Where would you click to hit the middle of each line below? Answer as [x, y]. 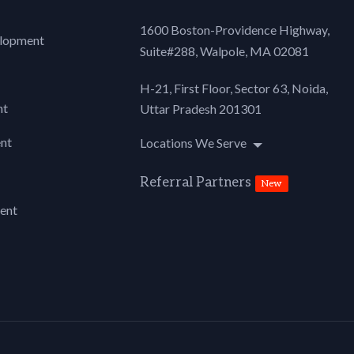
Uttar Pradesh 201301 [201, 109]
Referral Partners [196, 183]
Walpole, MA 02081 [254, 51]
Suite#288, [169, 51]
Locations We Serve [194, 143]
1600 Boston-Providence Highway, [235, 30]
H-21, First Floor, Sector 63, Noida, [234, 88]
